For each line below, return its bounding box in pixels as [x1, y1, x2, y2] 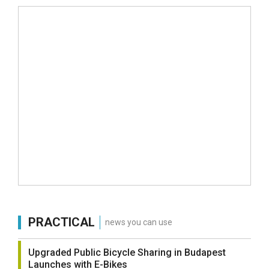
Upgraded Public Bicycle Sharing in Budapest [28, 247, 226, 259]
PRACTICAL [28, 215, 95, 230]
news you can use [105, 217, 172, 228]
